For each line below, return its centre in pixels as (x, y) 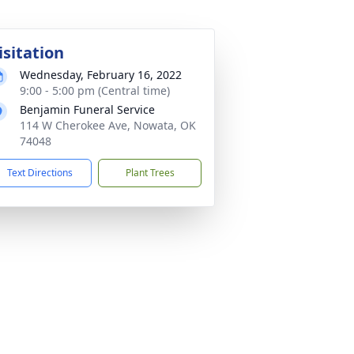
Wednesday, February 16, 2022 (101, 75)
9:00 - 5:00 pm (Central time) (95, 90)
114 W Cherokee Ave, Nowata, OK (108, 125)
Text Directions (40, 173)
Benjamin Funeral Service (87, 109)
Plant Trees (150, 173)
